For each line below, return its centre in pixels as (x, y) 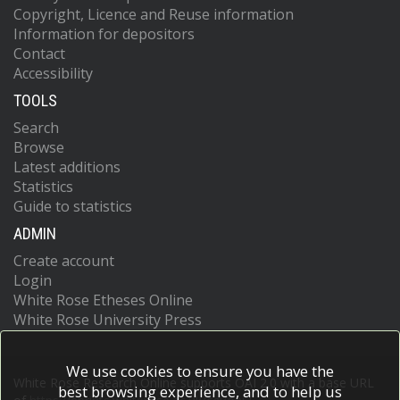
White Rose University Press (108, 320)
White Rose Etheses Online (103, 300)
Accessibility (53, 73)
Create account (64, 261)
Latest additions (67, 167)
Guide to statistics (73, 206)
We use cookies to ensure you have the (200, 371)
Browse (39, 147)
